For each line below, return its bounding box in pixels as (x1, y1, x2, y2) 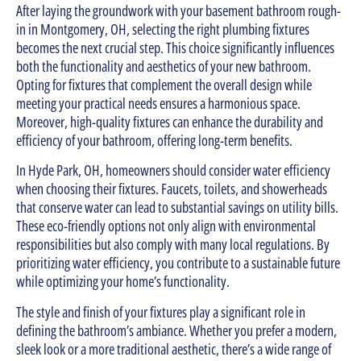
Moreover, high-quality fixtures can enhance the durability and (16, 112, 323, 132)
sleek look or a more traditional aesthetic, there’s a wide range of (16, 338, 331, 359)
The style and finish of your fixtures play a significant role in (16, 301, 305, 322)
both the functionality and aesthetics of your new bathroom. (16, 56, 311, 77)
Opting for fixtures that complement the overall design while (16, 75, 312, 95)
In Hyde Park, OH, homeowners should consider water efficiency (16, 160, 330, 180)
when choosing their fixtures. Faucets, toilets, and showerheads (16, 179, 327, 199)
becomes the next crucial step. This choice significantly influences (16, 38, 334, 58)
